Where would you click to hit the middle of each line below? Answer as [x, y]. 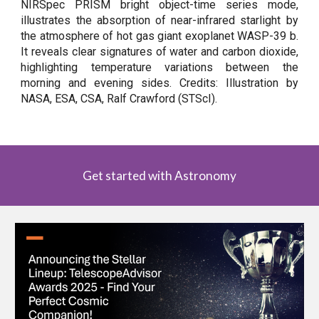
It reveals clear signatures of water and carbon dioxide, [159, 51]
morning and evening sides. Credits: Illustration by [159, 83]
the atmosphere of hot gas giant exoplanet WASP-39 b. [159, 36]
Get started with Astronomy [159, 176]
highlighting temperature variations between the [159, 67]
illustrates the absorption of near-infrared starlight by [159, 20]
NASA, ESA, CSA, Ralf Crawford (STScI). [119, 98]
